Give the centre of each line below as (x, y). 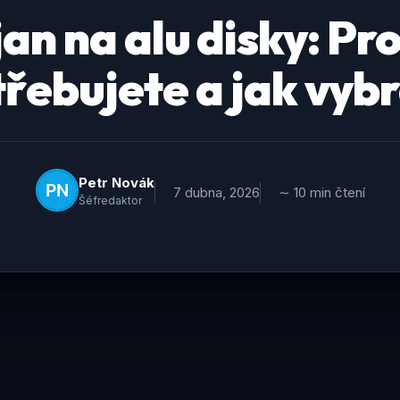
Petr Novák (116, 182)
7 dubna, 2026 (216, 192)
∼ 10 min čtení (321, 192)
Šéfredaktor (110, 200)
